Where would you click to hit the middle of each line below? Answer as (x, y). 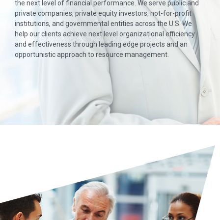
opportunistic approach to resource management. (92, 55)
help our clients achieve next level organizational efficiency (105, 34)
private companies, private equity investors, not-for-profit (103, 14)
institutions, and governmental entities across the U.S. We (103, 24)
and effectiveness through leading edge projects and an (101, 44)
